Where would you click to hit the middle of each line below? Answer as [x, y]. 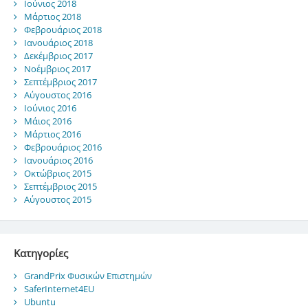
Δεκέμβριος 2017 [58, 56]
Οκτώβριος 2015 [57, 174]
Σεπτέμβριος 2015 [60, 187]
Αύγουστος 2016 [57, 95]
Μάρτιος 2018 [52, 17]
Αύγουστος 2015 [57, 200]
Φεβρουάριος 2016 [63, 147]
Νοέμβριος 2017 [57, 69]
